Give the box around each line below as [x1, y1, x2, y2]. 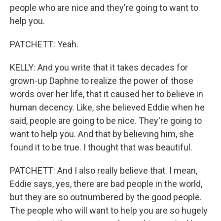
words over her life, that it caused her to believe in [10, 89, 203, 99]
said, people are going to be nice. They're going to [10, 115, 202, 126]
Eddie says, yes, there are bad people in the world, [10, 179, 202, 189]
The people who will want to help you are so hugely [10, 205, 208, 216]
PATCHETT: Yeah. [10, 39, 78, 49]
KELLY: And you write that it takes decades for [10, 62, 188, 73]
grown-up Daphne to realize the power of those [10, 75, 193, 86]
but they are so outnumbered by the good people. [10, 192, 202, 202]
